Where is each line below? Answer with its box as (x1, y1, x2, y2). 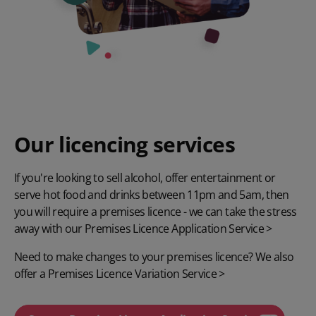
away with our (14, 220, 85, 236)
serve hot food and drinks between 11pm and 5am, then (14, 186, 289, 202)
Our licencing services (14, 129, 235, 159)
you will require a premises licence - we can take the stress (14, 203, 297, 219)
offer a (14, 265, 48, 281)
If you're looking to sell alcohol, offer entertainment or (14, 169, 276, 186)
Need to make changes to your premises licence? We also (14, 248, 294, 265)
